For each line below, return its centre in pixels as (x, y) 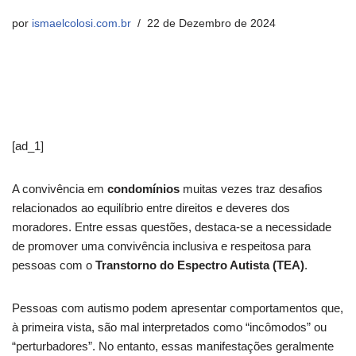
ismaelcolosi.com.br (81, 23)
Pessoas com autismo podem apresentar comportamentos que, (178, 308)
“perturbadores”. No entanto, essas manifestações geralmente (173, 346)
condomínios (143, 189)
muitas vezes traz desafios (251, 189)
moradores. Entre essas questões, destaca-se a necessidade (172, 227)
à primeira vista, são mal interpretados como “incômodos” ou (169, 327)
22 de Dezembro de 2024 (211, 23)
